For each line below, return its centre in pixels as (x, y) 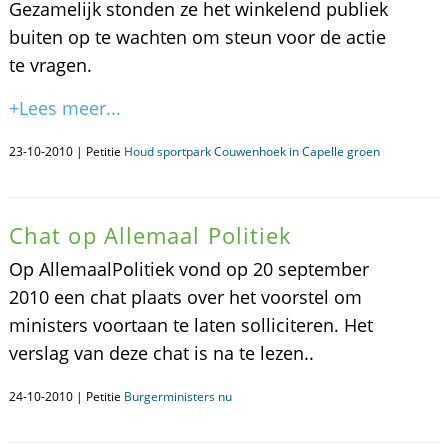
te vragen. (50, 65)
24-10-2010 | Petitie (66, 396)
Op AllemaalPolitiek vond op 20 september (188, 269)
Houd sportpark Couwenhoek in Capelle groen (251, 151)
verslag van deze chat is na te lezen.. (161, 353)
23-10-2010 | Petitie (66, 151)
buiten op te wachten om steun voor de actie (197, 37)
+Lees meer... (64, 108)
